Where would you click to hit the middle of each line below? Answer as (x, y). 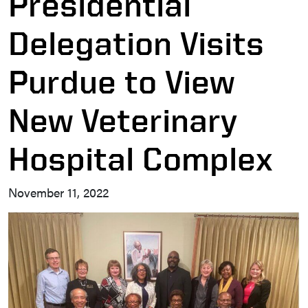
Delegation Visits (136, 43)
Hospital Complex (141, 158)
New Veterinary (123, 120)
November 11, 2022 (58, 192)
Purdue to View (121, 81)
